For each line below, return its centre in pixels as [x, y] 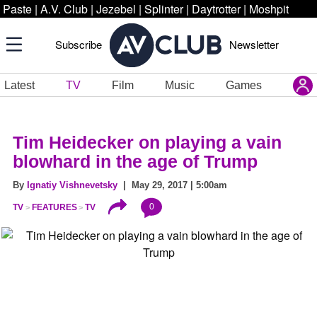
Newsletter [254, 44]
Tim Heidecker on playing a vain [147, 142]
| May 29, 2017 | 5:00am [172, 185]
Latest [19, 85]
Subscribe [79, 44]
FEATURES [54, 208]
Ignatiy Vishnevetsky [72, 185]
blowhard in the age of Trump [135, 161]
